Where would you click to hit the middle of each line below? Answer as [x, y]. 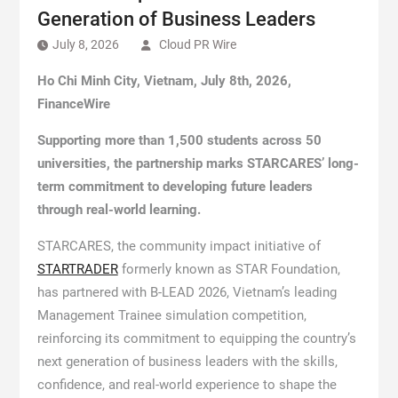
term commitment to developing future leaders [175, 187]
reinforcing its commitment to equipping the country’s [196, 338]
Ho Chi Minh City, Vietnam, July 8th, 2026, [164, 81]
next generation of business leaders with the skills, [187, 362]
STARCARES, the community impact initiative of [179, 246]
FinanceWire [73, 104]
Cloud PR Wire [197, 44]
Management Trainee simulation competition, [171, 315]
